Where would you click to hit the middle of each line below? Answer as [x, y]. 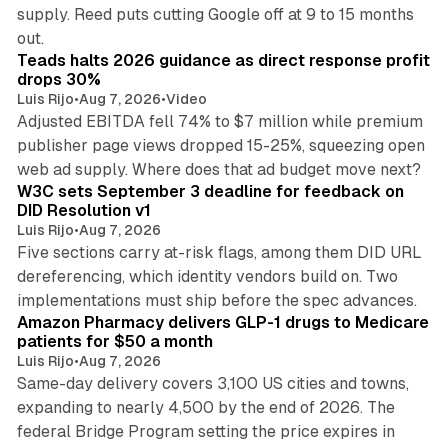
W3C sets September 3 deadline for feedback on [210, 192]
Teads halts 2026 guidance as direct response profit [223, 61]
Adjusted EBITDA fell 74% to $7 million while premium [219, 122]
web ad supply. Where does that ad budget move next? [218, 170]
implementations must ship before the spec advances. [216, 301]
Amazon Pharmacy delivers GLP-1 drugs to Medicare [222, 323]
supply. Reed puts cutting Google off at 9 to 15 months [215, 15]
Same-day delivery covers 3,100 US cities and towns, [212, 384]
